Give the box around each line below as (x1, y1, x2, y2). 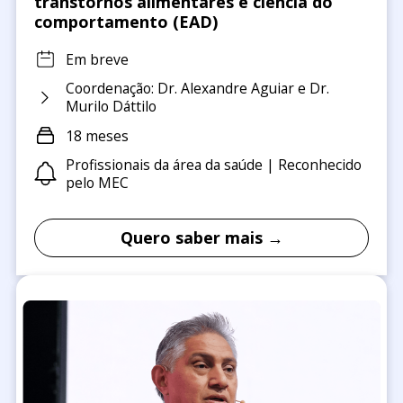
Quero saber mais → (120, 227, 283, 249)
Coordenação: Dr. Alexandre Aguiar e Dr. (65, 78, 329, 99)
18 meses (65, 125, 129, 146)
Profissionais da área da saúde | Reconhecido (65, 155, 362, 175)
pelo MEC (65, 173, 129, 193)
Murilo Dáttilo (65, 96, 157, 117)
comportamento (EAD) (33, 11, 218, 33)
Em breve (65, 49, 129, 69)
